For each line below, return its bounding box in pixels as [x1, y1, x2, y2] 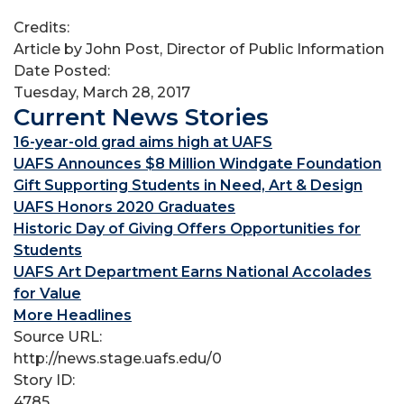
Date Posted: [14, 62, 114, 79]
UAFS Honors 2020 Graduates [14, 198, 235, 216]
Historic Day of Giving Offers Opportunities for [14, 220, 361, 237]
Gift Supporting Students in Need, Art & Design [14, 177, 363, 194]
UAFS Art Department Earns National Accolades [14, 263, 372, 280]
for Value [14, 285, 81, 302]
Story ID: [14, 372, 78, 389]
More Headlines [14, 307, 132, 324]
